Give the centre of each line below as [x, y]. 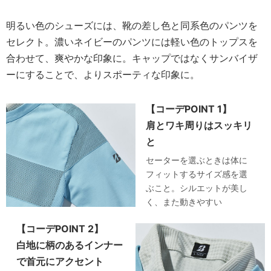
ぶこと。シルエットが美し [197, 188]
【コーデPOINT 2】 [60, 229]
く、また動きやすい [184, 202]
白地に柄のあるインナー [70, 245]
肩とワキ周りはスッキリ [199, 126]
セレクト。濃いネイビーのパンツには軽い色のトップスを [132, 42]
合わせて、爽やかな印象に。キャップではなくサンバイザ [132, 58]
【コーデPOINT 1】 [189, 109]
